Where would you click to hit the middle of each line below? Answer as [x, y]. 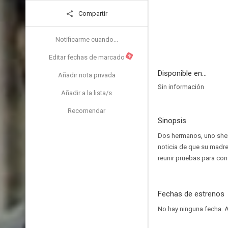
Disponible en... [182, 73]
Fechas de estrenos [191, 194]
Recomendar [87, 111]
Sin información [181, 87]
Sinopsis [172, 121]
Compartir [92, 13]
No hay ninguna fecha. [191, 209]
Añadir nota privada [87, 75]
